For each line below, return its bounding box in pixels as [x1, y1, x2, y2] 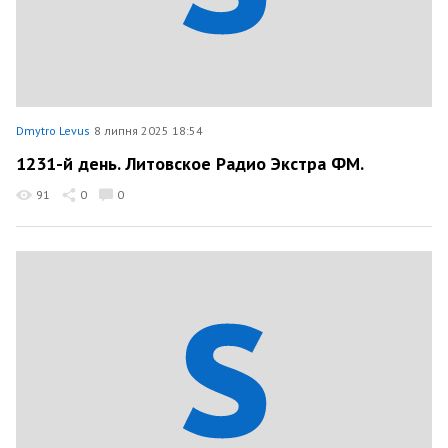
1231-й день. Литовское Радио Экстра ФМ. [16, 151, 364, 175]
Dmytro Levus [16, 123, 90, 138]
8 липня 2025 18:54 [94, 123, 203, 138]
